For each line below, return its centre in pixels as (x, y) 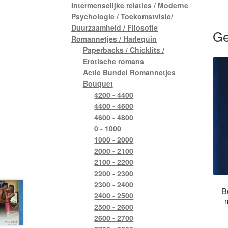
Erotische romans (113, 61)
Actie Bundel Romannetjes (129, 72)
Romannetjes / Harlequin (114, 38)
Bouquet (98, 83)
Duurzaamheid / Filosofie (115, 27)
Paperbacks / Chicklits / (123, 50)
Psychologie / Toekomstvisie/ (122, 16)
